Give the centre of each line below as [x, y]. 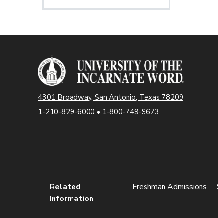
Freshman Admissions [170, 187]
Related [65, 187]
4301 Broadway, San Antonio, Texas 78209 [111, 97]
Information [72, 198]
